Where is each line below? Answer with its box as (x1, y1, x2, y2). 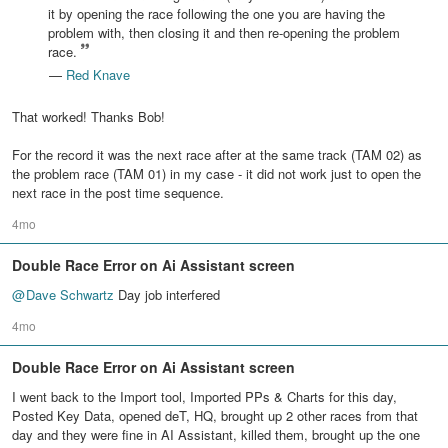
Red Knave (66, 65, 130, 84)
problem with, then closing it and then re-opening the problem (48, 23, 400, 42)
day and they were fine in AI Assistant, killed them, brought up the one (12, 425, 420, 444)
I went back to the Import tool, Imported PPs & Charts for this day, (12, 387, 397, 406)
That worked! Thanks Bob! (12, 107, 165, 126)
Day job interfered (114, 285, 220, 304)
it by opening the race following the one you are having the (48, 4, 385, 23)
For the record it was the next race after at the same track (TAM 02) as (12, 145, 422, 164)
